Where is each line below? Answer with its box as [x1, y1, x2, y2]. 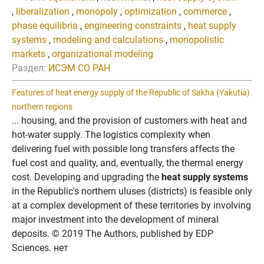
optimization [124, 6, 177, 17]
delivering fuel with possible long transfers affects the [12, 143, 235, 154]
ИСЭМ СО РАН [48, 62, 110, 74]
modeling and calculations [53, 34, 163, 45]
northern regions [12, 102, 72, 111]
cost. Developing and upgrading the [12, 171, 161, 183]
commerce [183, 6, 227, 17]
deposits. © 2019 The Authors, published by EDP [12, 228, 213, 239]
